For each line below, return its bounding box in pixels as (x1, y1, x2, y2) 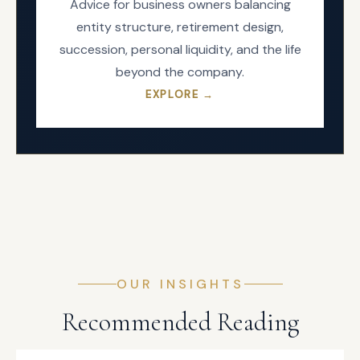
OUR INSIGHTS (116, 276, 244, 292)
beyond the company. (116, 63, 244, 80)
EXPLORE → (145, 88, 215, 101)
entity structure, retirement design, (76, 18, 284, 35)
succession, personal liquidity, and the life (59, 41, 301, 58)
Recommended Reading (61, 306, 299, 337)
